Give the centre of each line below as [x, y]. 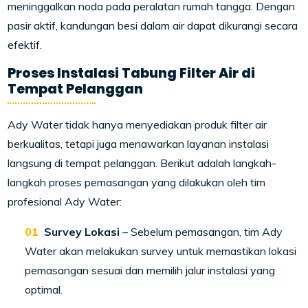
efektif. [25, 45]
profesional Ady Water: [65, 202]
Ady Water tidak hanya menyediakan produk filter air [137, 125]
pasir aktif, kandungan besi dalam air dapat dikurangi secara [153, 26]
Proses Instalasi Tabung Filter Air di [132, 74]
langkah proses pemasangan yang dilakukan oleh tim [137, 183]
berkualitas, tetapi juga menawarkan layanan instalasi [139, 144]
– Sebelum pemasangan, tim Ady [201, 232]
